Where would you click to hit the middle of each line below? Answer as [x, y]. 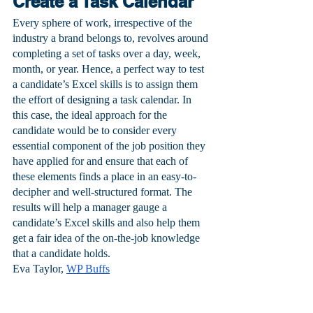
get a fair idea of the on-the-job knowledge [108, 238]
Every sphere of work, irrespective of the [104, 23]
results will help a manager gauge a [91, 208]
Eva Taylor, [39, 269]
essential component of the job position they [110, 146]
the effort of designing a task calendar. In [103, 100]
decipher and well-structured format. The [104, 192]
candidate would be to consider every [96, 131]
